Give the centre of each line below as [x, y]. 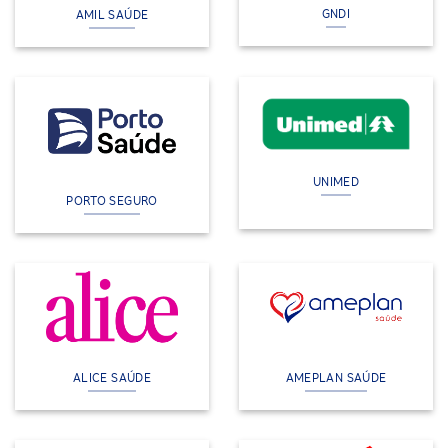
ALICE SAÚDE [112, 378]
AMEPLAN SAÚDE [336, 378]
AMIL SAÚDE [112, 15]
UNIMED [336, 181]
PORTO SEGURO [112, 200]
